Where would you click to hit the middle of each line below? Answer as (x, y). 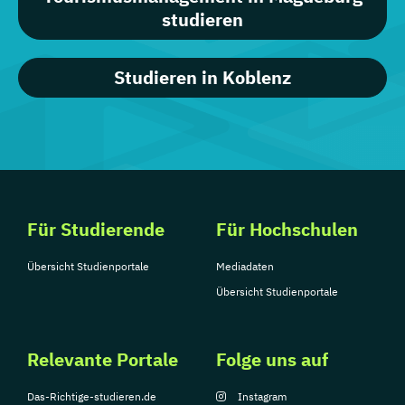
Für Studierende (96, 229)
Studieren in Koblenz (202, 77)
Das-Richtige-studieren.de (92, 396)
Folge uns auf (272, 359)
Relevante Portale (103, 359)
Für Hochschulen (287, 229)
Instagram (262, 396)
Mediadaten (245, 266)
